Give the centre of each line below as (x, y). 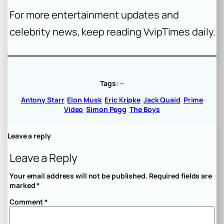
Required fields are (180, 176)
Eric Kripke (123, 100)
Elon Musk (84, 100)
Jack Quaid (162, 100)
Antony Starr (42, 100)
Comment (27, 202)
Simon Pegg (106, 109)
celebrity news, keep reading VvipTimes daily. (112, 32)
